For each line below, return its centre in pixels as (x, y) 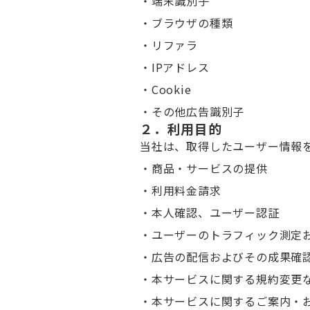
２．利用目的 (181, 128)
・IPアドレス (175, 67)
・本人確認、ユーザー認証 (210, 212)
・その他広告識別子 (192, 111)
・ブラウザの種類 (186, 23)
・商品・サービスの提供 (204, 168)
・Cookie (166, 89)
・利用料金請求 (181, 190)
